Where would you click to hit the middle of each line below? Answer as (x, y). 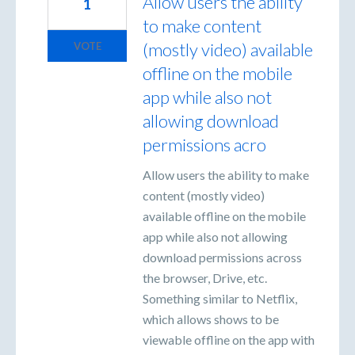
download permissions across (222, 257)
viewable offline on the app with (229, 339)
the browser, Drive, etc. (205, 277)
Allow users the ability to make (226, 174)
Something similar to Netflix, (220, 298)
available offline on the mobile (224, 216)
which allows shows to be (211, 319)
